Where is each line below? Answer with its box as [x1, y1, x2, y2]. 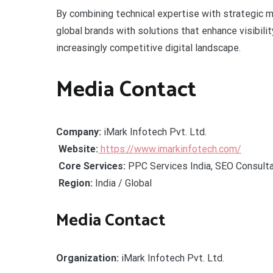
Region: [58, 177, 93, 189]
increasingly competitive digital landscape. [56, 42, 241, 54]
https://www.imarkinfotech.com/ [98, 143, 241, 155]
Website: [58, 143, 98, 155]
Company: [56, 126, 101, 138]
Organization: [56, 252, 119, 264]
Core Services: [58, 160, 126, 172]
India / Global [93, 177, 152, 189]
